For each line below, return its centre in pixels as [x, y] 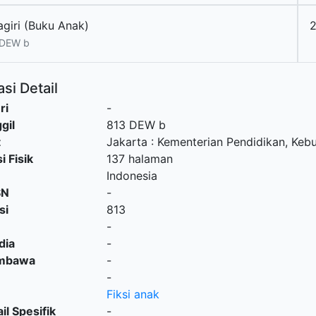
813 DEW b [136, 125]
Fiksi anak [133, 294]
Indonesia [132, 176]
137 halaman [139, 159]
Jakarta [127, 142]
